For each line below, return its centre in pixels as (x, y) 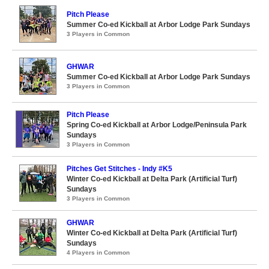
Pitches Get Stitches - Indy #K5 (119, 169)
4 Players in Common (98, 252)
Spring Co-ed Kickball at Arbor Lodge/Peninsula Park (157, 125)
